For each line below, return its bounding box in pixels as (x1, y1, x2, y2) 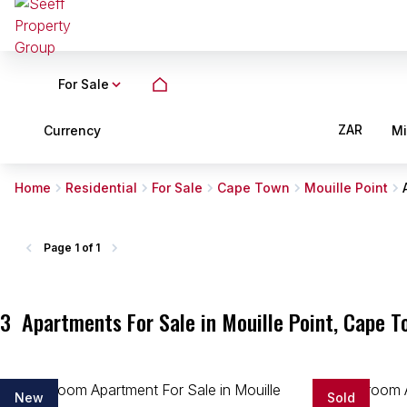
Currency (44, 122, 101, 138)
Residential (65, 180, 137, 195)
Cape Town (217, 180, 290, 195)
